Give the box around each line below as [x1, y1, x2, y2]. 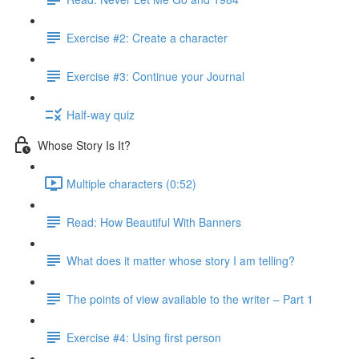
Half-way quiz [67, 106, 135, 123]
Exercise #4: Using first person [67, 329, 221, 345]
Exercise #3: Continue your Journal [67, 67, 244, 84]
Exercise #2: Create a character [67, 29, 228, 46]
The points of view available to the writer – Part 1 [67, 290, 313, 307]
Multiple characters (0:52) [67, 175, 196, 192]
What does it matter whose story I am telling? [67, 252, 295, 268]
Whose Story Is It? [38, 136, 131, 153]
